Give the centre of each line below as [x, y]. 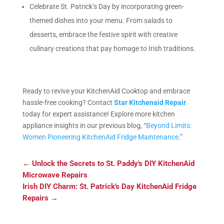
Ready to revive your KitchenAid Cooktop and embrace [106, 91]
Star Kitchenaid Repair [150, 102]
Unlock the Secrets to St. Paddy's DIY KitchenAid [113, 163]
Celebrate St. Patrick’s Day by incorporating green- [106, 6]
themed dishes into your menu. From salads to [101, 20]
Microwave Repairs [55, 175]
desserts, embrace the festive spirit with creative [103, 34]
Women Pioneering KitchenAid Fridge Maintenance [100, 137]
